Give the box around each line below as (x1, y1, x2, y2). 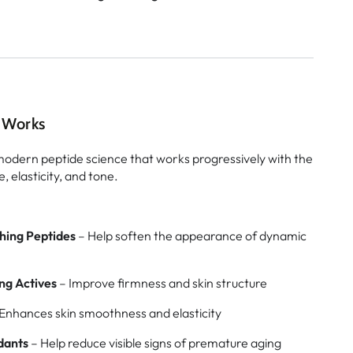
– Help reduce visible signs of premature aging (28, 334, 281, 351)
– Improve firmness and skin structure (57, 274, 267, 291)
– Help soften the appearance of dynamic (76, 227, 307, 243)
